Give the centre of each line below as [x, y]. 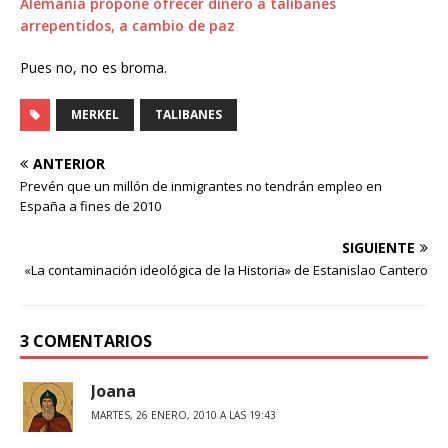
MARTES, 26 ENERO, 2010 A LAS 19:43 [183, 415]
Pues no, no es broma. [93, 67]
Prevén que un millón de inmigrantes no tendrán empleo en [201, 186]
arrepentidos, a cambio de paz [127, 25]
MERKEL [95, 114]
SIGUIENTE [378, 247]
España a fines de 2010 [90, 206]
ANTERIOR [69, 163]
